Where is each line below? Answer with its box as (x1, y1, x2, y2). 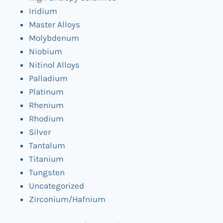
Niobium (29, 46, 62, 57)
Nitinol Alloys (29, 60, 80, 70)
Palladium (29, 73, 68, 84)
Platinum (29, 87, 64, 97)
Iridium (29, 6, 57, 16)
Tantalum (29, 140, 65, 151)
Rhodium (29, 113, 64, 124)
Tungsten (29, 167, 65, 178)
